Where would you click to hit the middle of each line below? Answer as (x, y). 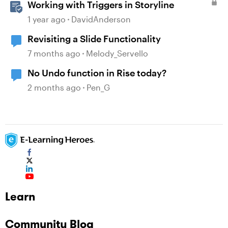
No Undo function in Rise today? (97, 73)
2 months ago (54, 87)
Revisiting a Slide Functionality (94, 39)
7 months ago (54, 53)
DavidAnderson (101, 19)
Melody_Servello (117, 53)
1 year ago (47, 19)
